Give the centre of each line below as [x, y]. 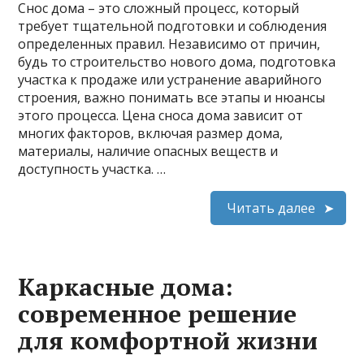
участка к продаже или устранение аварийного [170, 79]
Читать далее [271, 208]
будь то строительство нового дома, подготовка [177, 61]
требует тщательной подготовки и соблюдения [173, 26]
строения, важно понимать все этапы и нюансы [172, 97]
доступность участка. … [92, 169]
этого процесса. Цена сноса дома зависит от [161, 115]
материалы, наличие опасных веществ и [148, 151]
